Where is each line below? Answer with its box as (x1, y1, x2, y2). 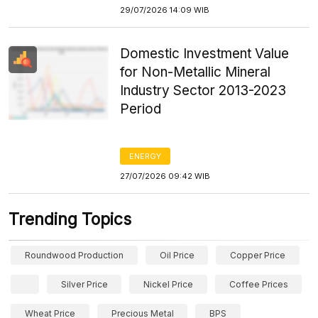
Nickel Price (143, 279, 194, 290)
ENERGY (129, 151, 162, 161)
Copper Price (230, 250, 286, 261)
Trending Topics (9, 209, 131, 229)
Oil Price (159, 250, 194, 261)
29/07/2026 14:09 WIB (120, 5, 210, 15)
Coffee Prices (229, 279, 288, 290)
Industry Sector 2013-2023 (120, 82, 287, 99)
